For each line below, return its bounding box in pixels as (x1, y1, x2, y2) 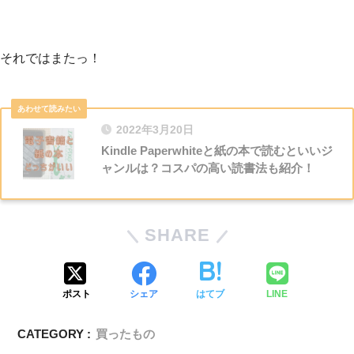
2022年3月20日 (116, 123, 194, 136)
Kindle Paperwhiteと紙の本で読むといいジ (101, 143, 333, 157)
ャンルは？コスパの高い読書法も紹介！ (101, 160, 314, 175)
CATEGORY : (17, 326, 92, 341)
